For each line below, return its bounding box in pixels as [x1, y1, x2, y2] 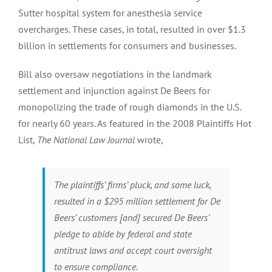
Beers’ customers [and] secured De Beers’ [53, 211, 209, 223]
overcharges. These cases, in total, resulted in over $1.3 [18, 22, 246, 35]
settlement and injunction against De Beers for [18, 84, 210, 97]
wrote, [134, 133, 163, 146]
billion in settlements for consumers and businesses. [18, 39, 236, 52]
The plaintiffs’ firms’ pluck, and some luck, [53, 178, 211, 191]
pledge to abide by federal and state [53, 227, 192, 240]
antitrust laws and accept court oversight [53, 243, 212, 256]
